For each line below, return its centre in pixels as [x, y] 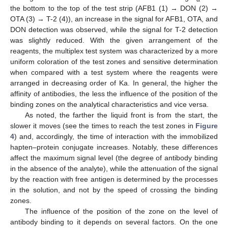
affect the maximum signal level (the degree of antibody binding [114, 158]
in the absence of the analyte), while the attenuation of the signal [114, 168]
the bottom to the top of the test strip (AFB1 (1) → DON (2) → [114, 8]
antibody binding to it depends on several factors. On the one [114, 222]
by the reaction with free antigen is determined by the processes [114, 179]
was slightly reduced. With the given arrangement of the [114, 40]
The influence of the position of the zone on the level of [121, 211]
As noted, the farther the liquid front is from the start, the [121, 115]
